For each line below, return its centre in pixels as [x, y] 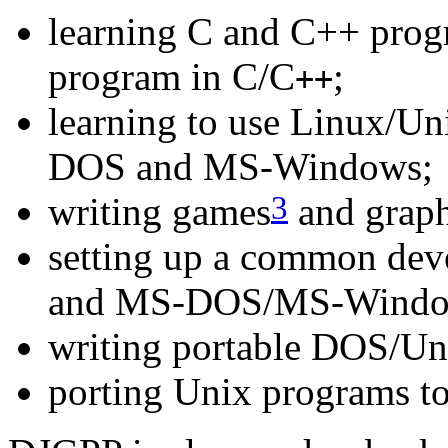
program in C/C [171, 76]
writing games [159, 211]
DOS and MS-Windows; [240, 166]
